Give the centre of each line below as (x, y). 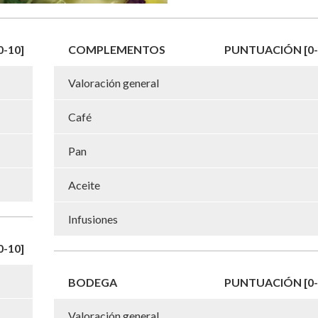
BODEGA (93, 282)
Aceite (84, 185)
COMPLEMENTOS (117, 49)
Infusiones (93, 219)
